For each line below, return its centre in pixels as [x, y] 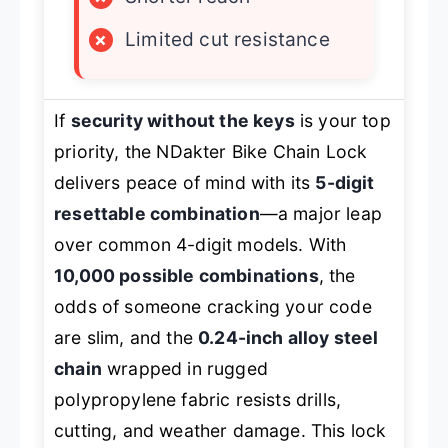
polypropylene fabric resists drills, [198, 399]
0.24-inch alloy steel [288, 337]
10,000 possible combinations [186, 275]
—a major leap [320, 213]
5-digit [345, 182]
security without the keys [182, 120]
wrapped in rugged [184, 368]
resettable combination [157, 213]
